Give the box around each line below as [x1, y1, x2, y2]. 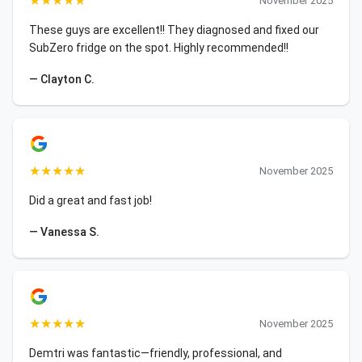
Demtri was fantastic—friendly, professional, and [29, 347, 282, 360]
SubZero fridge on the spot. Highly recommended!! [29, 41, 288, 54]
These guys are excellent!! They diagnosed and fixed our [29, 23, 319, 36]
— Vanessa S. [29, 225, 99, 238]
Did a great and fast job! [29, 194, 152, 207]
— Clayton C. [29, 73, 95, 86]
